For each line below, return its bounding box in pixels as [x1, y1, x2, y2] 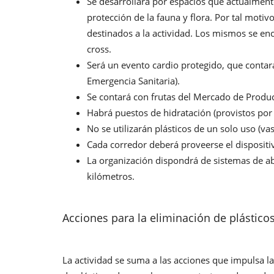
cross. [87, 42, 111, 55]
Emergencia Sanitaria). [87, 74, 180, 87]
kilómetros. [87, 169, 135, 182]
